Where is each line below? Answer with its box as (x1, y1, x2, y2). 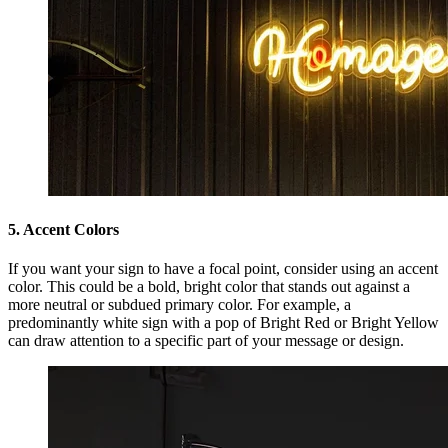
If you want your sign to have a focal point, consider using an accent (8, 260, 438, 278)
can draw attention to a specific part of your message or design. (8, 332, 404, 350)
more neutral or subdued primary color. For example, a (8, 296, 351, 314)
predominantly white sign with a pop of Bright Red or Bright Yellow (8, 314, 439, 332)
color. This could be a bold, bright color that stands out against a (8, 278, 410, 296)
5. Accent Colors (8, 221, 119, 239)
